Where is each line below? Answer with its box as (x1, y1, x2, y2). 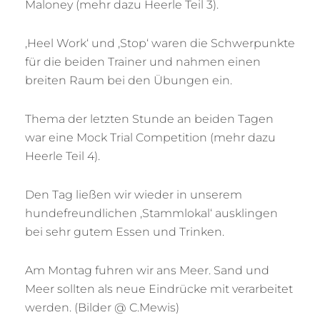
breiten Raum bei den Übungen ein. (25, 74, 232, 88)
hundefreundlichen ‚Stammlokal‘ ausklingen (25, 206, 278, 221)
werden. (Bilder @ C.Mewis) (25, 301, 179, 315)
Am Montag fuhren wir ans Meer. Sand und (25, 264, 269, 278)
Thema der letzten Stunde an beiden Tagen (25, 112, 274, 126)
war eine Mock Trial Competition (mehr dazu (25, 131, 276, 145)
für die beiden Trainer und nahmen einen (25, 55, 261, 69)
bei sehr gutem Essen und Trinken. (25, 225, 224, 239)
